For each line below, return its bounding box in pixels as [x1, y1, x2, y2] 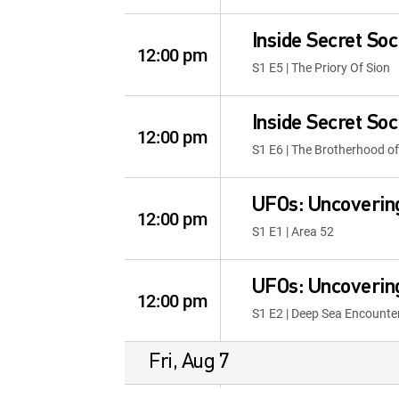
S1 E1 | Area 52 [251, 223, 334, 240]
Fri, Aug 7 [149, 352, 230, 373]
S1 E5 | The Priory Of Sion [251, 59, 390, 76]
